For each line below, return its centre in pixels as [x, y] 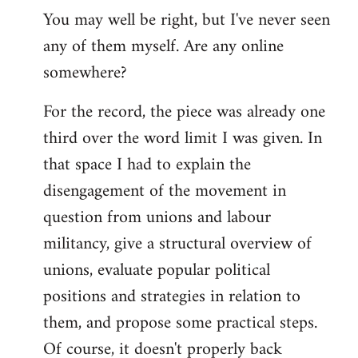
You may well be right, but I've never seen [187, 20]
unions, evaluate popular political [157, 270]
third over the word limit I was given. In [183, 139]
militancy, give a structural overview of [177, 244]
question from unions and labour [157, 218]
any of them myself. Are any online [163, 47]
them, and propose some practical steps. [180, 323]
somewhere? [85, 73]
